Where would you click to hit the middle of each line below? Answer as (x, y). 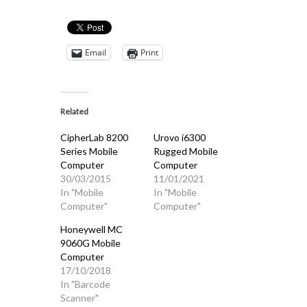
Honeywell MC (91, 229)
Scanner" (79, 298)
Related (74, 111)
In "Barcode (85, 284)
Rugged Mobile (186, 151)
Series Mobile (89, 151)
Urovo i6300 (180, 137)
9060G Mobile (90, 243)
